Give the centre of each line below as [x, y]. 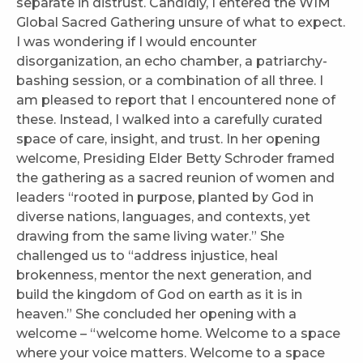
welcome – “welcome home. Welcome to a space [178, 334]
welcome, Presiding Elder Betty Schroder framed [175, 159]
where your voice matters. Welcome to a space [171, 353]
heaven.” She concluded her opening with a [156, 314]
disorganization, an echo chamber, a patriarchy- [172, 62]
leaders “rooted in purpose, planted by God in [165, 198]
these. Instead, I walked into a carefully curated [169, 120]
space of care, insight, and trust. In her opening [168, 139]
